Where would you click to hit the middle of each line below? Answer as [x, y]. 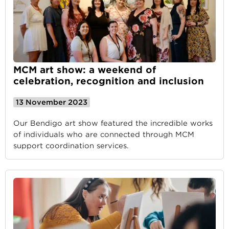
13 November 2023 [52, 102]
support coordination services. [71, 146]
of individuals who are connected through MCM [104, 134]
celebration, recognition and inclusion [109, 81]
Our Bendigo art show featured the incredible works [113, 123]
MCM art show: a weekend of [85, 70]
